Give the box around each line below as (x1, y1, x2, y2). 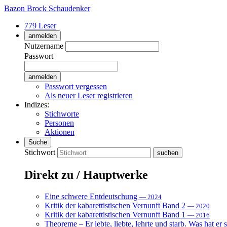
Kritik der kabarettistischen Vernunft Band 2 (45, 201, 187, 210)
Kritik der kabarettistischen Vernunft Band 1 (45, 210, 187, 219)
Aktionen (45, 128, 74, 136)
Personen (45, 119, 74, 127)
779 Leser (24, 21, 56, 30)
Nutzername (24, 42, 63, 50)
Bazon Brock (4, 4, 47, 13)
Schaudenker (49, 4, 90, 13)
